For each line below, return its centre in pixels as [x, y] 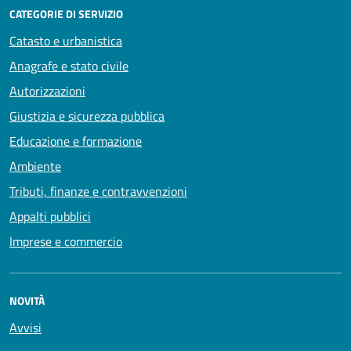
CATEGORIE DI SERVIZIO [66, 13]
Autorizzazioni [47, 90]
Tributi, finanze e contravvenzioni [98, 191]
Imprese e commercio [66, 241]
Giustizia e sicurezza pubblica [87, 116]
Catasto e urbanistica [66, 40]
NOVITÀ [27, 300]
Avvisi [25, 327]
